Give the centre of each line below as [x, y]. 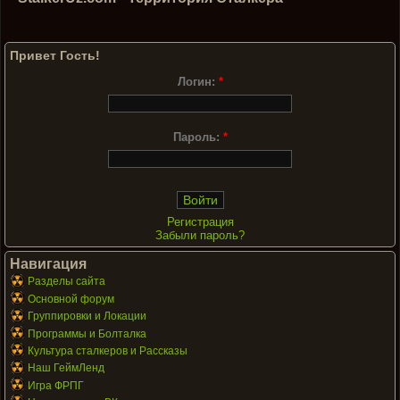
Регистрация [200, 222]
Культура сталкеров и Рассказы [108, 350]
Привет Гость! [55, 55]
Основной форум [71, 299]
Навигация [48, 264]
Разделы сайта [67, 282]
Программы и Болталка [87, 333]
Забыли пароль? [200, 236]
